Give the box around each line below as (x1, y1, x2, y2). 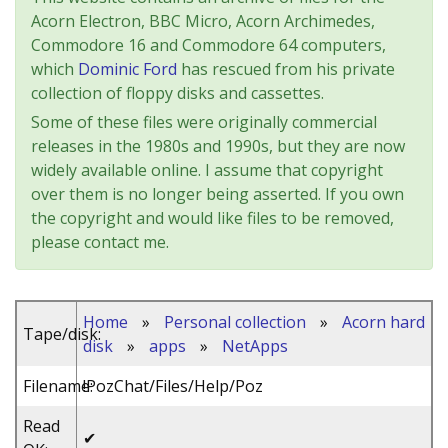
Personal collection (164, 311, 306, 333)
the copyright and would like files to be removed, (31, 207, 394, 229)
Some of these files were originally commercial (31, 111, 377, 133)
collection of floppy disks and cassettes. (31, 82, 324, 104)
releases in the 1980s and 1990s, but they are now (31, 135, 405, 157)
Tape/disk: (23, 323, 101, 345)
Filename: (23, 375, 93, 397)
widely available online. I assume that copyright (31, 159, 383, 181)
